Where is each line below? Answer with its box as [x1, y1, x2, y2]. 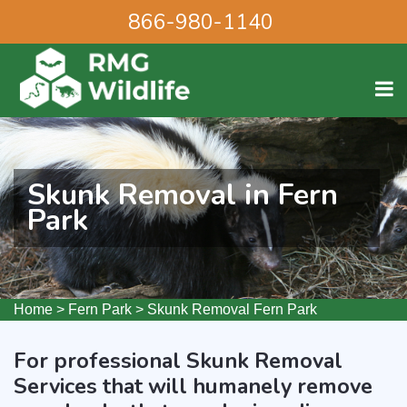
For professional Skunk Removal [14, 346, 342, 375]
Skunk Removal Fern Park [147, 302, 317, 317]
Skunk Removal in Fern [27, 175, 338, 214]
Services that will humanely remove [14, 372, 372, 401]
